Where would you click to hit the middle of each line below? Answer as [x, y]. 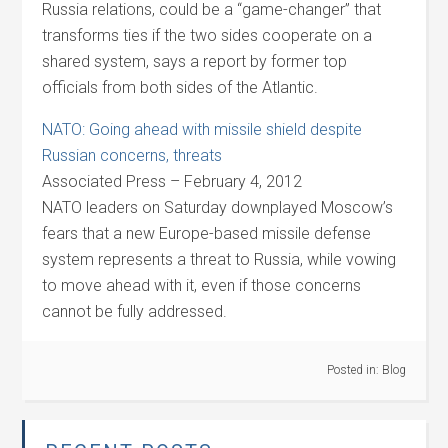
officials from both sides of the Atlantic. [180, 87]
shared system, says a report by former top [195, 61]
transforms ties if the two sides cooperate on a [207, 35]
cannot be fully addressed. [135, 311]
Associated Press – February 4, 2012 [172, 181]
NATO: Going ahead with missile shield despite [202, 129]
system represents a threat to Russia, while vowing [219, 259]
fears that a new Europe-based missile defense [207, 233]
